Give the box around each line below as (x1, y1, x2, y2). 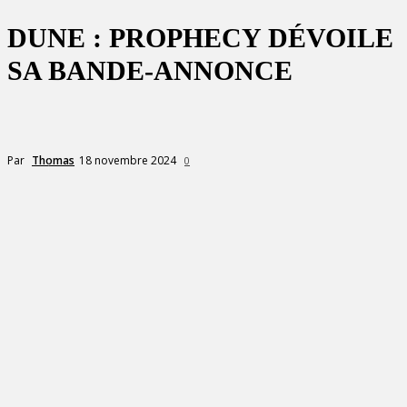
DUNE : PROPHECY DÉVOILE (7, 23, 393, 53)
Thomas (32, 152, 74, 168)
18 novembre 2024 (79, 152, 176, 168)
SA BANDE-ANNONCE (7, 55, 293, 85)
